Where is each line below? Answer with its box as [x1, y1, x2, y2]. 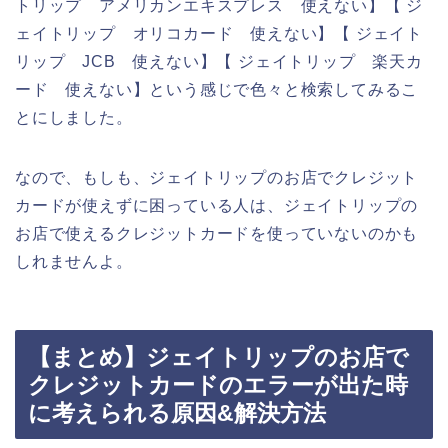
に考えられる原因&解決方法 [28, 400, 326, 427]
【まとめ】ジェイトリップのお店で [28, 344, 409, 371]
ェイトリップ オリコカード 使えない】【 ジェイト [15, 24, 423, 42]
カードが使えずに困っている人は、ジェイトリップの [15, 196, 419, 214]
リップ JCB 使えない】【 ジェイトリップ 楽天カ [15, 52, 423, 70]
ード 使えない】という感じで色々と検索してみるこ [15, 80, 419, 98]
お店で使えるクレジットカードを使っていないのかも [15, 224, 419, 242]
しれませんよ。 [15, 252, 133, 270]
